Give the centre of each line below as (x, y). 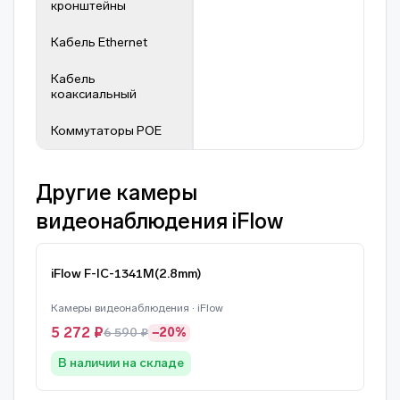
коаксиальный (94, 94)
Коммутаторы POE (106, 131)
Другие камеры (117, 192)
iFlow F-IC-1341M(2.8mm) (126, 274)
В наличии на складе (121, 363)
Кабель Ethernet (99, 42)
